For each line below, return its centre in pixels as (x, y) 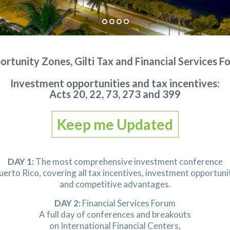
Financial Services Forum (128, 203)
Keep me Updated (115, 124)
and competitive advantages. (115, 184)
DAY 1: (21, 161)
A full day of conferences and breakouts (115, 214)
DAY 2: (68, 203)
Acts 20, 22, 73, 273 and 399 (115, 94)
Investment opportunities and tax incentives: (115, 83)
